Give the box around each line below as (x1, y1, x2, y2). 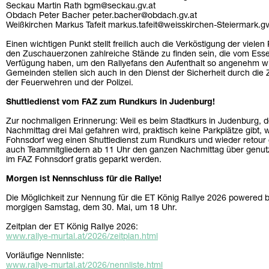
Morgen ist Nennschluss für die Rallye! (6, 175, 162, 184)
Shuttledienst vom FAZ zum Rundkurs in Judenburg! (6, 98, 215, 107)
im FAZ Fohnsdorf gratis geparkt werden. (6, 156, 162, 165)
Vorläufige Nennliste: (6, 252, 84, 261)
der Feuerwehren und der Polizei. (6, 79, 133, 88)
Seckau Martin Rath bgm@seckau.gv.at (6, 2, 156, 11)
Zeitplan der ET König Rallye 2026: (6, 223, 138, 232)
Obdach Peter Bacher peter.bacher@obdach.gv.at (6, 12, 197, 20)
